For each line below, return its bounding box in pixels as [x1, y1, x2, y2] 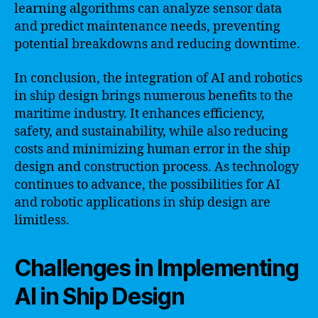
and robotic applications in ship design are [14, 194, 270, 211]
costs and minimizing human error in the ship [14, 141, 290, 158]
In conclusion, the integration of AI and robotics [14, 70, 302, 87]
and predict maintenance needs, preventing [14, 18, 280, 35]
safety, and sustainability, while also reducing [14, 123, 288, 140]
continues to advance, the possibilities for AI [14, 176, 280, 193]
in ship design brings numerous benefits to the [14, 87, 293, 104]
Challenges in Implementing [14, 253, 299, 282]
